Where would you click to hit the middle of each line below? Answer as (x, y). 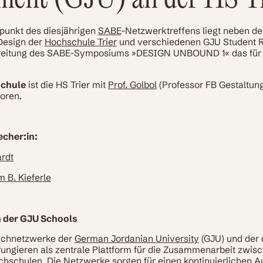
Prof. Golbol (132, 85)
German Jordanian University (136, 239)
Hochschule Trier (80, 42)
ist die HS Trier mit (67, 85)
